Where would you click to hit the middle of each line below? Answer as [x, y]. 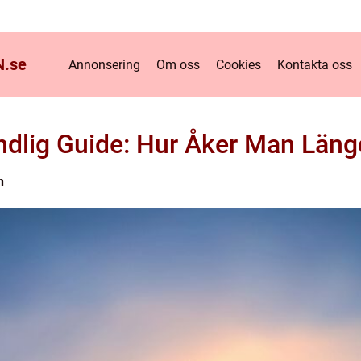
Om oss [178, 64]
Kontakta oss [315, 64]
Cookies [239, 64]
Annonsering [104, 64]
